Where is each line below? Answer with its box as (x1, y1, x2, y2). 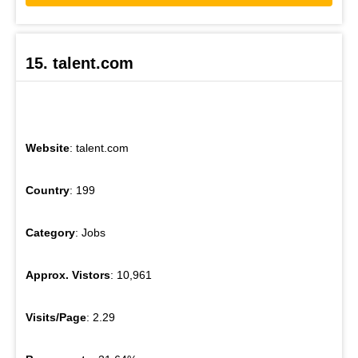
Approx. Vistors (26, 268, 110, 282)
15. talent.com (26, 54, 133, 73)
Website (26, 141, 70, 155)
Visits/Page (26, 311, 86, 324)
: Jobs (75, 226, 105, 240)
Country (26, 184, 70, 197)
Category (26, 226, 75, 240)
